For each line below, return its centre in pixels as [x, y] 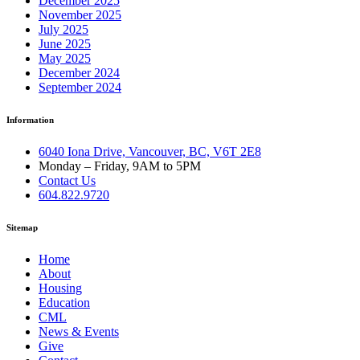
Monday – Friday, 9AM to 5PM [120, 166]
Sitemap [22, 227]
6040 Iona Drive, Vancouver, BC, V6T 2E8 [150, 151]
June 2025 [65, 43]
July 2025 [63, 29]
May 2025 [65, 58]
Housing [60, 288]
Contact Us [67, 180]
